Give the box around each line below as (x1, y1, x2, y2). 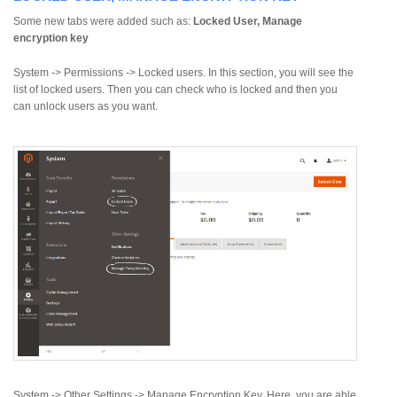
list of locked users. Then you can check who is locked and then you (13, 83, 338, 97)
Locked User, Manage (193, 15, 302, 28)
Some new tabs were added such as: (13, 15, 193, 28)
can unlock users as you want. (13, 100, 158, 113)
